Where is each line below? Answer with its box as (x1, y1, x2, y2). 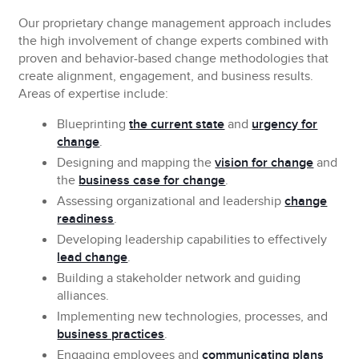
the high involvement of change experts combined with (18, 34, 329, 49)
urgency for (252, 117, 318, 132)
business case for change (79, 173, 226, 188)
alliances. (57, 288, 110, 304)
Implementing (57, 309, 135, 325)
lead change (57, 250, 128, 265)
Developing (57, 232, 123, 248)
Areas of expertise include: (18, 87, 169, 102)
